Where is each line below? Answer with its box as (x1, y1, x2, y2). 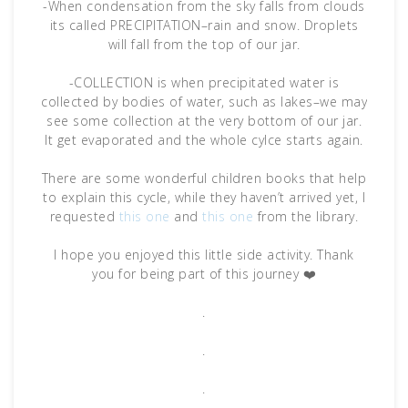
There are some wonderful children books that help (41, 168, 367, 187)
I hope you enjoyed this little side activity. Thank (54, 245, 354, 263)
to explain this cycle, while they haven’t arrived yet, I (43, 188, 365, 206)
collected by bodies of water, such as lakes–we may (41, 92, 367, 110)
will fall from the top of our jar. (107, 35, 301, 53)
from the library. (253, 207, 359, 225)
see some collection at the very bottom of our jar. (46, 111, 362, 129)
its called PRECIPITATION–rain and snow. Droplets (49, 15, 359, 34)
